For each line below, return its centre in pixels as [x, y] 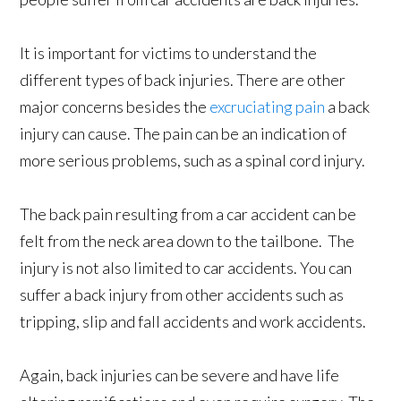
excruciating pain [268, 107]
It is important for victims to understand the [169, 53]
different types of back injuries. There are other [183, 80]
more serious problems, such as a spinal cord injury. [193, 161]
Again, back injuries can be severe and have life [180, 375]
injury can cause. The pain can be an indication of [183, 134]
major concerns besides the [115, 107]
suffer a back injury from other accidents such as [182, 295]
